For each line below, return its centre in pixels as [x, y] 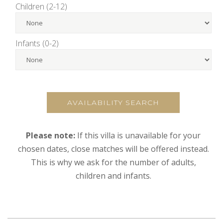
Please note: [51, 135]
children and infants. [113, 175]
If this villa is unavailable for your [138, 135]
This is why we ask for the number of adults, [113, 162]
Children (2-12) [41, 7]
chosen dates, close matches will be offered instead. [113, 149]
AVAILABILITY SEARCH [113, 102]
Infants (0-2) [37, 44]
